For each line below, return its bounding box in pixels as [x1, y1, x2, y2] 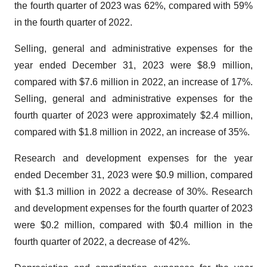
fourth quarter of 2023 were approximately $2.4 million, [14, 110, 253, 120]
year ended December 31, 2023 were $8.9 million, [14, 60, 253, 70]
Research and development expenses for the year [14, 153, 253, 163]
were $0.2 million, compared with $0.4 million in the [14, 220, 253, 230]
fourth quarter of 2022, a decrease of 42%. [14, 237, 190, 247]
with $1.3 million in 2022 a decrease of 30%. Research [14, 187, 253, 197]
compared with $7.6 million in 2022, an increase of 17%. [14, 77, 253, 87]
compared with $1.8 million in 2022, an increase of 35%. [14, 127, 250, 137]
